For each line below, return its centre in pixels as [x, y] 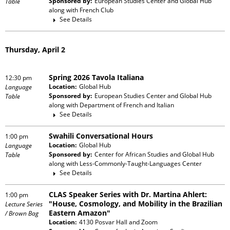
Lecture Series [24, 204]
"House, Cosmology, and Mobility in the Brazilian [136, 203]
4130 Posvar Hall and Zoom [118, 222]
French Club [97, 10]
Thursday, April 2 [35, 49]
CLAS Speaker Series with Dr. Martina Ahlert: [128, 194]
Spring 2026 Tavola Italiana [96, 77]
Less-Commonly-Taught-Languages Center [141, 163]
